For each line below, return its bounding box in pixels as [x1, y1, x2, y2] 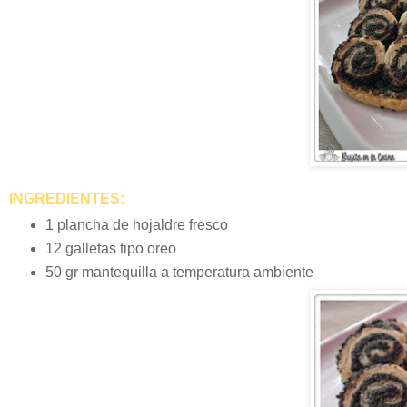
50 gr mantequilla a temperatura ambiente [45, 263, 313, 280]
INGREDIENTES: [9, 190, 124, 206]
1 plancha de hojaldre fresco [45, 216, 228, 233]
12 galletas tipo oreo [45, 240, 176, 256]
